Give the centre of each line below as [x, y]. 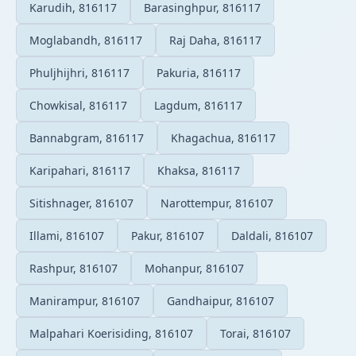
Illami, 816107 [67, 235]
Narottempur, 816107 [217, 203]
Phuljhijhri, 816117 [79, 72]
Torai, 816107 [255, 333]
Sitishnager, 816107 [81, 203]
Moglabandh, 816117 [86, 40]
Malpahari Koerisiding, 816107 [111, 333]
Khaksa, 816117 [199, 170]
